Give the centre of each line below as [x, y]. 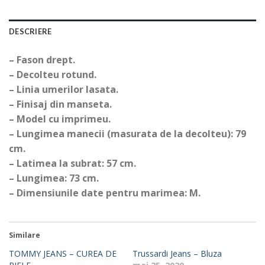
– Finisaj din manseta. [60, 104]
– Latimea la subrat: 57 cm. [72, 163]
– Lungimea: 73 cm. [54, 178]
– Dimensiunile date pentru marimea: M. [105, 193]
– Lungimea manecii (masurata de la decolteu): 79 [127, 133]
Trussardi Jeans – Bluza [177, 254]
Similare [25, 235]
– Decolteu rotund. [53, 74]
